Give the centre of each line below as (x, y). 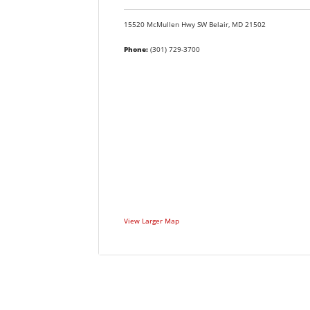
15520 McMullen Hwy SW (166, 25)
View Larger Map (151, 221)
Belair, (220, 25)
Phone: (136, 50)
